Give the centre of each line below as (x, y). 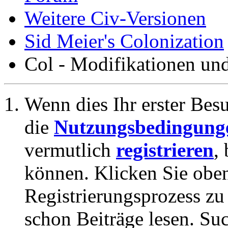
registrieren (165, 150)
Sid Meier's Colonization (124, 41)
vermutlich (70, 150)
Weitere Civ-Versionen (115, 18)
